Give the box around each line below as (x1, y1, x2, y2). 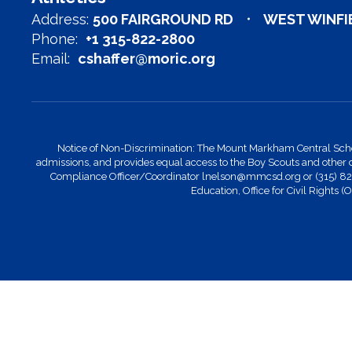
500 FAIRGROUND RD (93, 10, 233, 27)
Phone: (31, 30, 78, 47)
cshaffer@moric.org (78, 49, 215, 67)
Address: (31, 10, 89, 27)
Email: (31, 49, 70, 67)
